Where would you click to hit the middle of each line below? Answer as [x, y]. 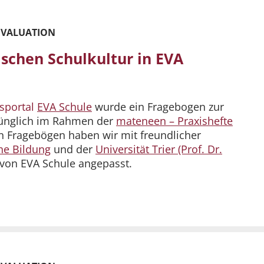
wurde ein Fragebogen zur [158, 107]
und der [73, 149]
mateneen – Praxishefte [174, 121]
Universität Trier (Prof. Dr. [159, 149]
